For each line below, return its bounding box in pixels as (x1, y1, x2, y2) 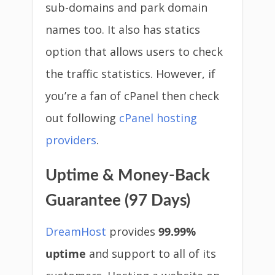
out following (45, 110, 119, 125)
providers (45, 133, 96, 147)
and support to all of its (86, 246, 216, 261)
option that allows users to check (45, 44, 223, 59)
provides (106, 224, 158, 239)
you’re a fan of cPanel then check (45, 88, 219, 103)
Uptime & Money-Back (45, 168, 210, 184)
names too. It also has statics (45, 22, 200, 37)
